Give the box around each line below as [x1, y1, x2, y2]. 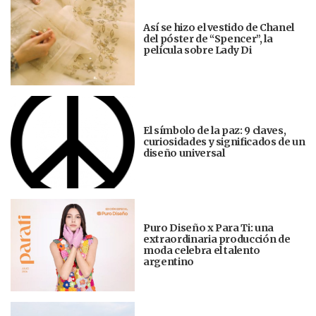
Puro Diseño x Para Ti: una [143, 221, 274, 235]
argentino [143, 255, 198, 269]
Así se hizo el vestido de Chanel [143, 21, 294, 35]
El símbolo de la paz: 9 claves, [143, 124, 286, 138]
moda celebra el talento [143, 244, 261, 257]
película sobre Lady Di [143, 44, 252, 57]
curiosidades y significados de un [143, 135, 305, 149]
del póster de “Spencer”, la [143, 32, 273, 46]
